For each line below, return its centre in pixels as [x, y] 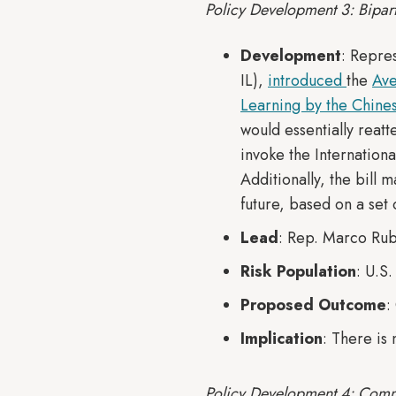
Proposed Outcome [313, 305]
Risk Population [298, 271]
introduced [307, 80]
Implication [282, 339]
